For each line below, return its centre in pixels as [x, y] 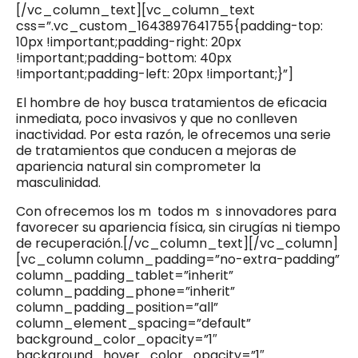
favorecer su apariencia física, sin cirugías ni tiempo [178, 228]
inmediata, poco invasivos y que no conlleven [157, 119]
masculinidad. [58, 183]
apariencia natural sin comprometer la [138, 167]
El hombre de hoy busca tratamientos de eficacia [171, 103]
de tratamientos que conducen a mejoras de [156, 151]
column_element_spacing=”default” [133, 324]
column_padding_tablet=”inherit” [125, 276]
